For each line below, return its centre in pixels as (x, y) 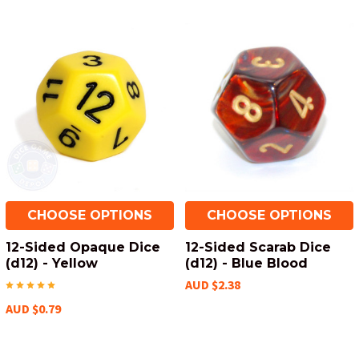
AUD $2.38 (213, 284)
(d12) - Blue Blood (246, 263)
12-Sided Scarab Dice (258, 247)
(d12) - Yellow (52, 263)
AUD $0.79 (33, 309)
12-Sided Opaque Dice (83, 247)
